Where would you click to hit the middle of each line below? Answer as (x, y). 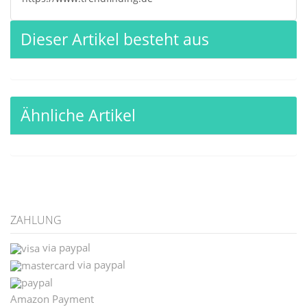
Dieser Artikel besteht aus (115, 39)
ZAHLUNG (36, 220)
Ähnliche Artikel (78, 115)
